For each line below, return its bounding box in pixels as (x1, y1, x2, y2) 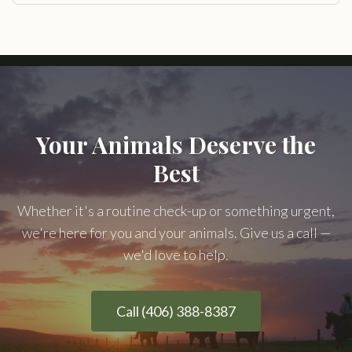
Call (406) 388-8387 (116, 302, 236, 320)
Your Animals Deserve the (36, 129, 316, 160)
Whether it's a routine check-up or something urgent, (17, 202, 335, 219)
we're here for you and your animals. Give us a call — (21, 224, 331, 241)
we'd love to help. (123, 246, 229, 263)
